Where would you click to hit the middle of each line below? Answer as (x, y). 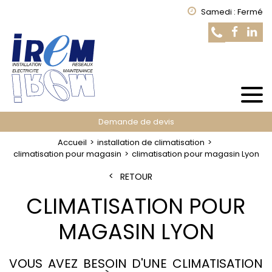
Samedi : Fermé (232, 12)
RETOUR (136, 177)
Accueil (72, 142)
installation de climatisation (151, 142)
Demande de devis (136, 122)
